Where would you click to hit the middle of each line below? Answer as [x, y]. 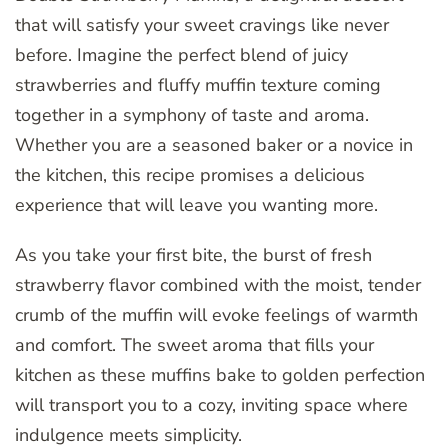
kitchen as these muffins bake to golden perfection [220, 375]
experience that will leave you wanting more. [196, 205]
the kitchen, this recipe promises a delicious [190, 175]
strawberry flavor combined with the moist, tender [218, 285]
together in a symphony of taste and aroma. [192, 115]
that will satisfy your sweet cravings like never [202, 25]
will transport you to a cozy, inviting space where [211, 405]
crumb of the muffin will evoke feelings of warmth [216, 315]
